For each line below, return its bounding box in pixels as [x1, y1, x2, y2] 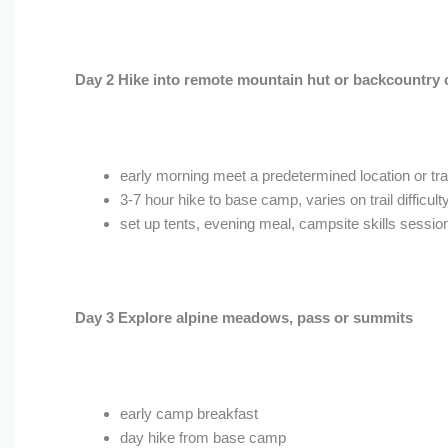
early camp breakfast [119, 405, 258, 422]
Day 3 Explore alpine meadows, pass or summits [74, 309, 413, 326]
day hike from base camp [119, 429, 286, 446]
